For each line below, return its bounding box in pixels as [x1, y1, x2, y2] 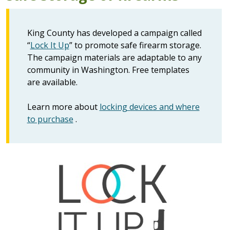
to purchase [27, 113, 73, 125]
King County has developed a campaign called [27, 27, 202, 39]
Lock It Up [30, 39, 69, 51]
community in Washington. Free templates [27, 64, 189, 75]
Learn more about [27, 101, 100, 112]
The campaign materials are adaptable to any [27, 51, 202, 63]
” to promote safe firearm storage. [69, 39, 201, 51]
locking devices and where [99, 101, 200, 112]
